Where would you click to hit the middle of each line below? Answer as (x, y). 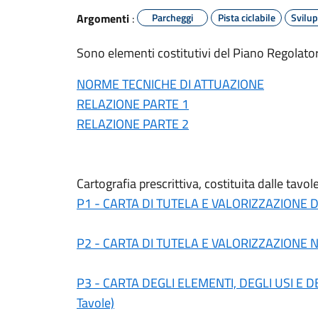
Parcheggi (172, 17)
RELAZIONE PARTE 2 (133, 124)
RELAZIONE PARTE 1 (133, 104)
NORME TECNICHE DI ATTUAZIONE (170, 84)
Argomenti (103, 18)
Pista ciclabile (246, 17)
